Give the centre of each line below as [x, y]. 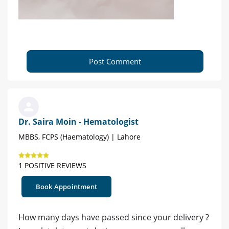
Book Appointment [66, 187]
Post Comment [115, 62]
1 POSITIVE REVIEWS [52, 166]
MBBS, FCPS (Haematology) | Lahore [79, 137]
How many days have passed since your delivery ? [114, 217]
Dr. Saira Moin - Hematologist [78, 122]
